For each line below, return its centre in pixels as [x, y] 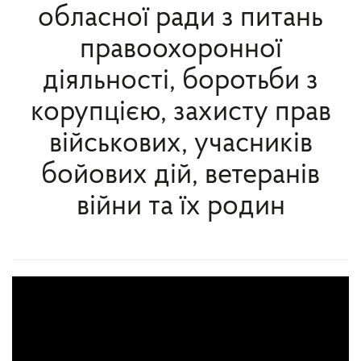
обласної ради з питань [180, 18]
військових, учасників [180, 144]
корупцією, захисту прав [180, 112]
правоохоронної [180, 50]
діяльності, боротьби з [180, 81]
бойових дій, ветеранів [180, 175]
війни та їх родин [180, 207]
